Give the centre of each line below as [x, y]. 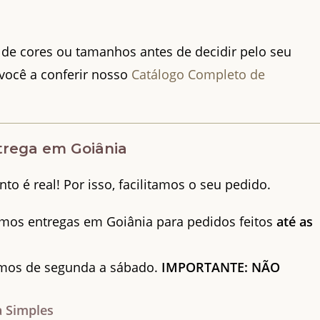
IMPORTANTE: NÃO [221, 267]
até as [295, 221]
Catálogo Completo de [199, 74]
